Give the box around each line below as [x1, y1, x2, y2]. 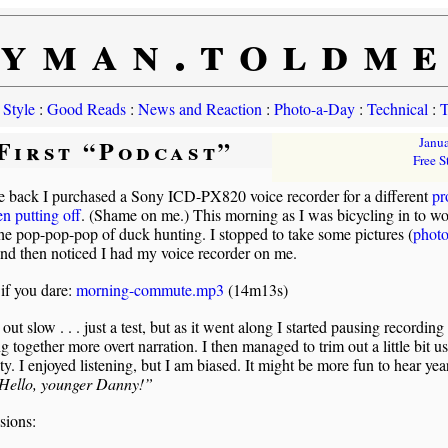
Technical [366, 98, 428, 119]
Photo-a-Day [273, 98, 355, 119]
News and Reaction [137, 98, 262, 119]
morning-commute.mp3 [75, 278, 224, 300]
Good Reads [46, 98, 126, 119]
